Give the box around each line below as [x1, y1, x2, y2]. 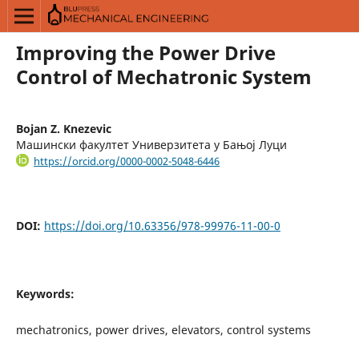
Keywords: [15, 286, 75, 302]
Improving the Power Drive [15, 38, 276, 66]
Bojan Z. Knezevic [15, 120, 111, 136]
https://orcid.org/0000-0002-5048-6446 [34, 153, 220, 168]
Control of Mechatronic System [15, 63, 312, 90]
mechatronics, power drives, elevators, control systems [15, 322, 311, 338]
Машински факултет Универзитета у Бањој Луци [15, 136, 287, 152]
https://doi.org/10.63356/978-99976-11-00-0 [43, 218, 280, 234]
